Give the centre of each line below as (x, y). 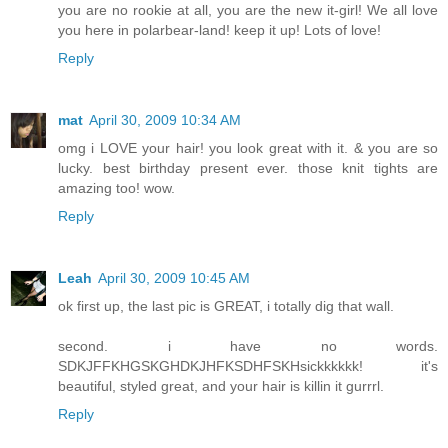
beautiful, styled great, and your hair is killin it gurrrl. (221, 385)
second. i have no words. (248, 345)
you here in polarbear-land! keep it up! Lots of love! (219, 29)
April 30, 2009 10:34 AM (165, 119)
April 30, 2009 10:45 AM (174, 277)
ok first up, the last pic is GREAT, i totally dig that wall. (226, 305)
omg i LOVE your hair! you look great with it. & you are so (248, 147)
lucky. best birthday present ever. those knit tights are (248, 167)
